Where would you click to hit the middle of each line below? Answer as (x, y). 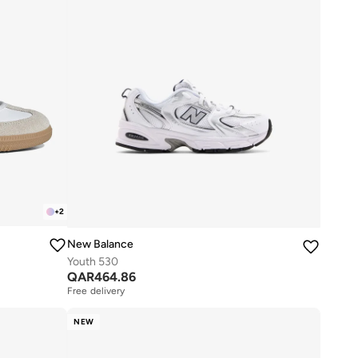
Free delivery (96, 290)
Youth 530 (93, 261)
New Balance (101, 244)
